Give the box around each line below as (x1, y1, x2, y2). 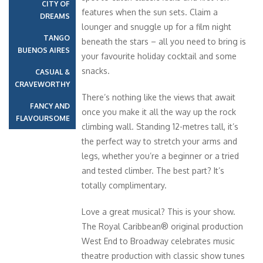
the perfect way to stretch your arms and (82, 136, 237, 146)
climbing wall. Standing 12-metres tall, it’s (82, 121, 238, 131)
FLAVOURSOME (16, 113, 70, 123)
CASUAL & (35, 67, 70, 76)
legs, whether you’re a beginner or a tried (82, 150, 239, 161)
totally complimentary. (82, 180, 167, 190)
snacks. (82, 65, 110, 76)
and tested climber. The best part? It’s (82, 165, 224, 176)
